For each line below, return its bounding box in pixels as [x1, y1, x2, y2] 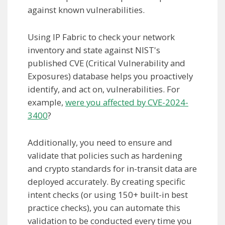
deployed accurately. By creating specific [28, 176, 185, 188]
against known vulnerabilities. [28, 4, 145, 16]
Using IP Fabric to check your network [28, 31, 175, 43]
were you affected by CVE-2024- [65, 96, 188, 108]
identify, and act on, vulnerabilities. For [28, 83, 180, 95]
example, [28, 96, 65, 108]
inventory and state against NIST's [28, 44, 160, 56]
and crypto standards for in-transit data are [28, 163, 197, 175]
